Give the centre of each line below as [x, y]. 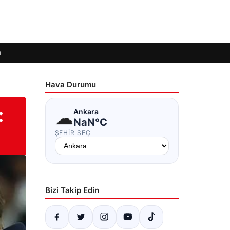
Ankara [86, 111]
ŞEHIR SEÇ [73, 133]
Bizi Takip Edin [72, 190]
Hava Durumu [70, 84]
